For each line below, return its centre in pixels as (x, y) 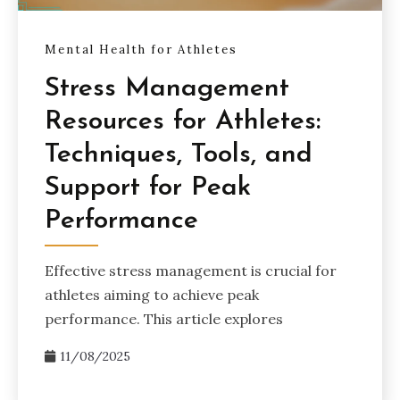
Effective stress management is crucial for (191, 270)
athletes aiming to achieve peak (152, 294)
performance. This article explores (164, 318)
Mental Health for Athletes (141, 50)
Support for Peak (148, 187)
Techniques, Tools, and (179, 154)
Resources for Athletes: (183, 121)
